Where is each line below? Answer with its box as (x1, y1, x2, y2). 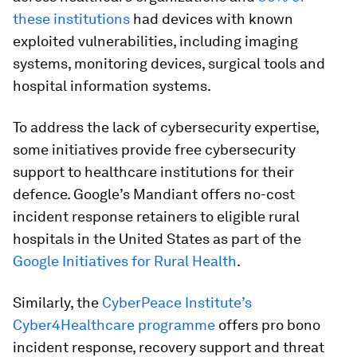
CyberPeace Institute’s (102, 294, 252, 311)
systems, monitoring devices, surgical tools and (13, 55, 325, 72)
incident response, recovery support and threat (13, 339, 324, 355)
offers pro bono (215, 316, 320, 333)
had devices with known (130, 10, 293, 27)
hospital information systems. (13, 77, 211, 94)
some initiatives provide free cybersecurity (13, 141, 296, 158)
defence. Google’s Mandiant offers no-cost (13, 186, 295, 202)
